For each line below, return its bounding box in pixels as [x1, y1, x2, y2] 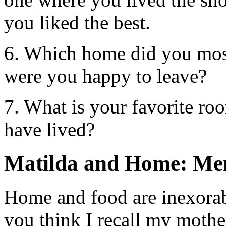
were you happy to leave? [4, 65, 207, 87]
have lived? [4, 119, 95, 141]
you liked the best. [4, 12, 150, 34]
